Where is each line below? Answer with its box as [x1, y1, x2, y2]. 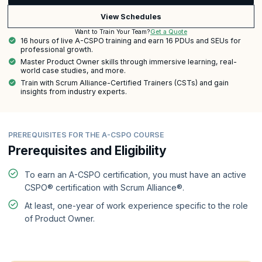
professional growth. [20, 45, 93, 54]
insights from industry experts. [20, 87, 127, 96]
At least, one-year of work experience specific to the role [25, 200, 248, 211]
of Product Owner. [25, 213, 95, 223]
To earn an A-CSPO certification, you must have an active [25, 170, 246, 180]
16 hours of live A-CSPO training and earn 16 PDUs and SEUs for [20, 36, 241, 46]
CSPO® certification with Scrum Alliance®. [25, 182, 184, 193]
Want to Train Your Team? [75, 28, 150, 36]
